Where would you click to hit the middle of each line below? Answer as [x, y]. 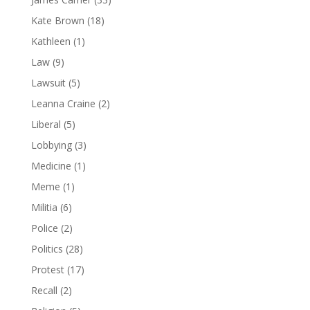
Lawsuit [48, 83]
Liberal [46, 124]
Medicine [51, 166]
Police [44, 228]
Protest [47, 270]
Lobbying [51, 145]
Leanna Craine [63, 103]
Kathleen [51, 41]
